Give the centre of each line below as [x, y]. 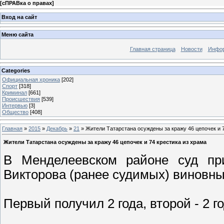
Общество [15, 112]
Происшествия [21, 99]
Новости [191, 49]
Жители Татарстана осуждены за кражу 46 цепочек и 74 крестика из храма [105, 142]
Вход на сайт [19, 17]
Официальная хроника [31, 79]
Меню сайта [17, 35]
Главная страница [152, 49]
